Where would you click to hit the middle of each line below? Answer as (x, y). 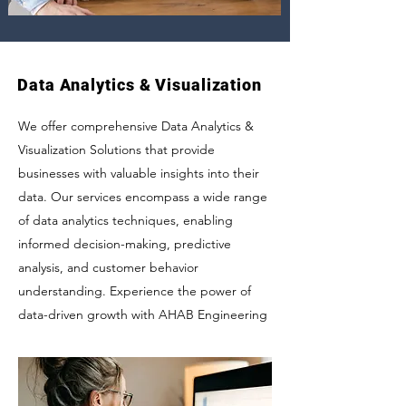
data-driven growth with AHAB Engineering (143, 314)
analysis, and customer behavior (108, 267)
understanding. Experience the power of (135, 291)
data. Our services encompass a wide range (143, 197)
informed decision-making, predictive (125, 244)
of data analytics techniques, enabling (126, 220)
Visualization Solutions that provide (116, 150)
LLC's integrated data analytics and (118, 338)
